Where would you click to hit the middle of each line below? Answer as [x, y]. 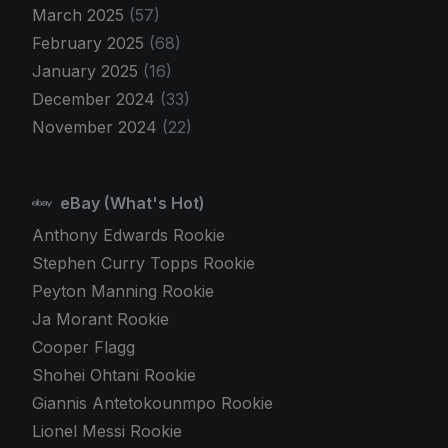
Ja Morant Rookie [100, 318]
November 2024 [97, 126]
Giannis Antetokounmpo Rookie [152, 402]
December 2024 [96, 98]
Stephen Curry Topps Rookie [143, 262]
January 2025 [87, 70]
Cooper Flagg [83, 346]
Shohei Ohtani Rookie [114, 374]
